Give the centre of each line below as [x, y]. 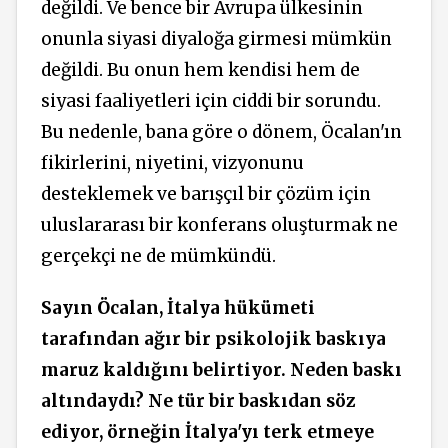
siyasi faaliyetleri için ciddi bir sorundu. [211, 100]
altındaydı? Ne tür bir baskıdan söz [198, 401]
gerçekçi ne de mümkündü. [158, 255]
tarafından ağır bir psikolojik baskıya [213, 339]
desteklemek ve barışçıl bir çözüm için [206, 193]
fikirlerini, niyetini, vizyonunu [172, 162]
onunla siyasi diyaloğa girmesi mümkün [216, 38]
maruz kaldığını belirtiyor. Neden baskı [221, 370]
